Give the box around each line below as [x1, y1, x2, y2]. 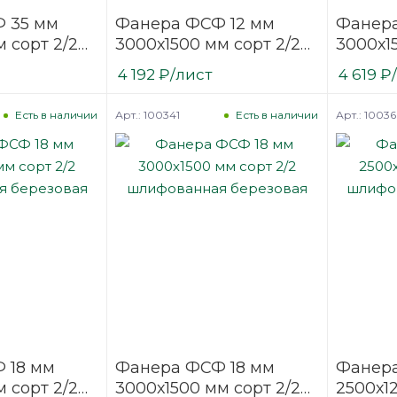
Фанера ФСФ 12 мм [115, 13, 276, 34]
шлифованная [115, 54, 236, 74]
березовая [115, 74, 203, 95]
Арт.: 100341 [115, 107, 181, 121]
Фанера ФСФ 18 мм [115, 358, 276, 378]
